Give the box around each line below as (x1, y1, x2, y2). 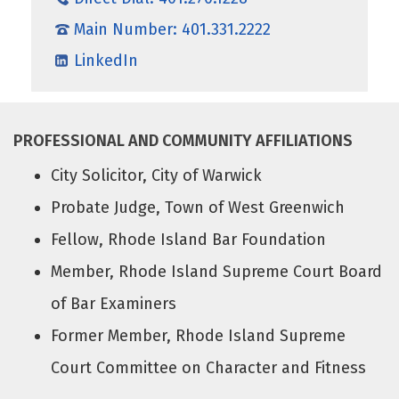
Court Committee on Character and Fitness (51, 357, 367, 378)
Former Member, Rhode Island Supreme (51, 325, 346, 346)
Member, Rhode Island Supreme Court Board (51, 261, 383, 281)
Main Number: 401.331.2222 (74, 19, 271, 39)
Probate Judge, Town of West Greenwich (51, 197, 346, 217)
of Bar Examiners (51, 293, 177, 313)
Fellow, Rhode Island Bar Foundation (51, 229, 327, 249)
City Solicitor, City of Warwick (51, 165, 263, 185)
